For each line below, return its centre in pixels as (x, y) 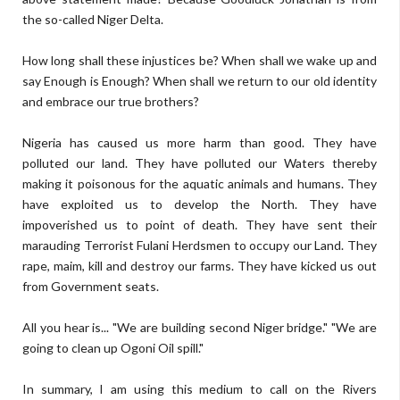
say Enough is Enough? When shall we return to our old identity (200, 81)
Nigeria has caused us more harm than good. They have (200, 142)
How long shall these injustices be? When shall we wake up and (200, 60)
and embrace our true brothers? (111, 101)
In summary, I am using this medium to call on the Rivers (200, 389)
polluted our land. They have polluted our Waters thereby (200, 163)
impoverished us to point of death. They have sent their (200, 225)
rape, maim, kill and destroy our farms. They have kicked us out (200, 266)
